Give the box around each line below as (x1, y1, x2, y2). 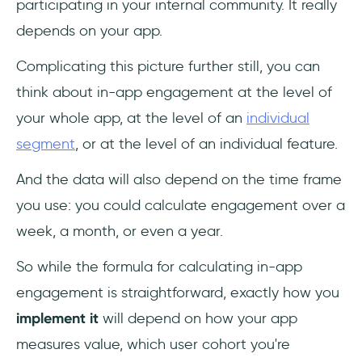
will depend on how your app (99, 309, 297, 327)
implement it (16, 309, 99, 327)
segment (16, 134, 75, 153)
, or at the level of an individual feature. (75, 134, 342, 153)
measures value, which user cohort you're (16, 335, 290, 353)
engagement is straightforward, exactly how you (16, 283, 339, 301)
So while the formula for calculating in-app (16, 257, 302, 276)
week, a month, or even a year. (16, 221, 227, 240)
